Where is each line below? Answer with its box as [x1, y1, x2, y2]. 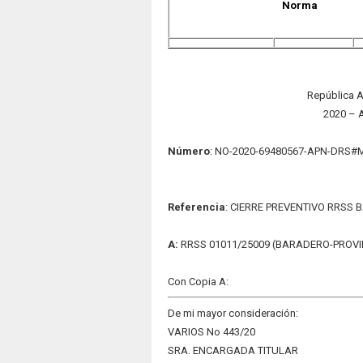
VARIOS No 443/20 [167, 326, 255, 338]
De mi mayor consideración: [167, 307, 298, 319]
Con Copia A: [167, 275, 228, 288]
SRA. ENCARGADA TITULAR [167, 344, 298, 357]
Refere [167, 201, 203, 213]
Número [167, 145, 210, 157]
